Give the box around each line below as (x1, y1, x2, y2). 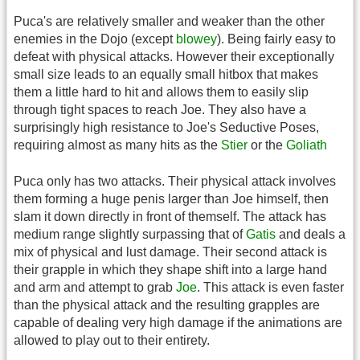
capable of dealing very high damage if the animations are (14, 315, 342, 329)
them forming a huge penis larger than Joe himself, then (14, 191, 329, 206)
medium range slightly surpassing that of (14, 227, 246, 241)
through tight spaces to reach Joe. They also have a (14, 103, 306, 117)
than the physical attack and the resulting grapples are (14, 297, 320, 312)
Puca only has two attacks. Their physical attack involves (14, 174, 336, 188)
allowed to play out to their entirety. (14, 333, 210, 347)
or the (247, 138, 286, 153)
